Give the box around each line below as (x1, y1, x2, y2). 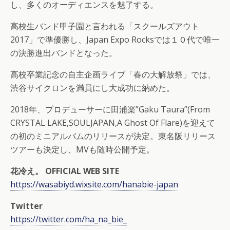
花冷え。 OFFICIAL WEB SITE (10, 165, 119, 177)
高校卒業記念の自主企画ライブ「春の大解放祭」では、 (10, 68, 216, 80)
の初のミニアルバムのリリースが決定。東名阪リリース (10, 130, 216, 142)
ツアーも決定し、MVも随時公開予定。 (10, 143, 155, 155)
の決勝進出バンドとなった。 (10, 47, 117, 59)
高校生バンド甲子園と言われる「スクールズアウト (10, 20, 199, 32)
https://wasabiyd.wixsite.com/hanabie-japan (10, 178, 178, 190)
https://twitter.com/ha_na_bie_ (10, 213, 127, 225)
